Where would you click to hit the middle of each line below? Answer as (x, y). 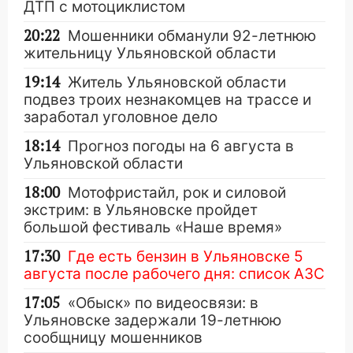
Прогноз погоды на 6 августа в (181, 146)
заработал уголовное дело (121, 117)
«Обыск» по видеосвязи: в (163, 303)
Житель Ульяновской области (177, 82)
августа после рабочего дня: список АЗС (174, 274)
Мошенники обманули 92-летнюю (192, 36)
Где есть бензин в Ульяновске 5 (186, 256)
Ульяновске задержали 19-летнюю (152, 320)
